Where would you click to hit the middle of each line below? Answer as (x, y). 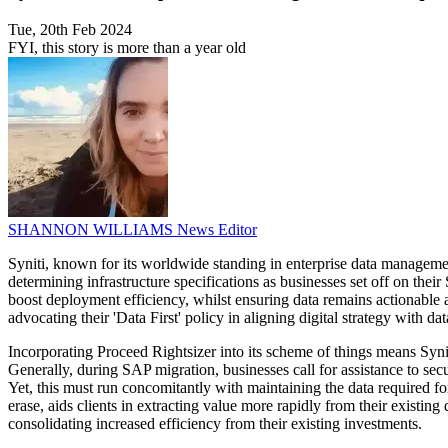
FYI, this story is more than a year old (127, 48)
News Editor (217, 230)
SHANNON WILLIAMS (92, 230)
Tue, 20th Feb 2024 (70, 30)
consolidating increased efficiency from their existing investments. (215, 424)
